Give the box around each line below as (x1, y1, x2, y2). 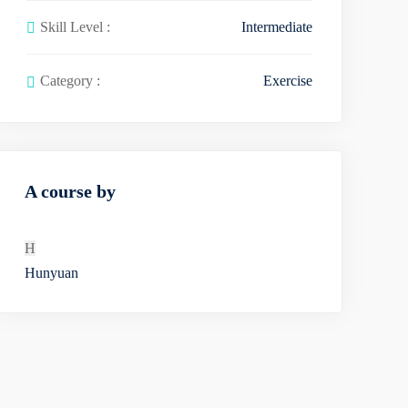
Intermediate (241, 18, 312, 35)
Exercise (263, 73, 312, 89)
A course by (25, 181, 116, 202)
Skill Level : (40, 18, 110, 35)
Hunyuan (25, 265, 78, 281)
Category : (40, 73, 100, 89)
